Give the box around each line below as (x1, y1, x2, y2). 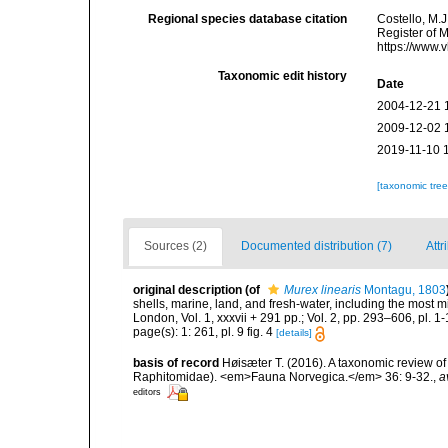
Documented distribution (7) (241, 239, 392, 254)
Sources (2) (144, 239, 207, 254)
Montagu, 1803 (361, 283, 446, 298)
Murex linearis (284, 283, 361, 298)
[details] (276, 327, 312, 339)
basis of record (133, 355, 219, 370)
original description (133, 283, 242, 298)
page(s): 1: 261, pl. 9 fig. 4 (133, 325, 276, 340)
